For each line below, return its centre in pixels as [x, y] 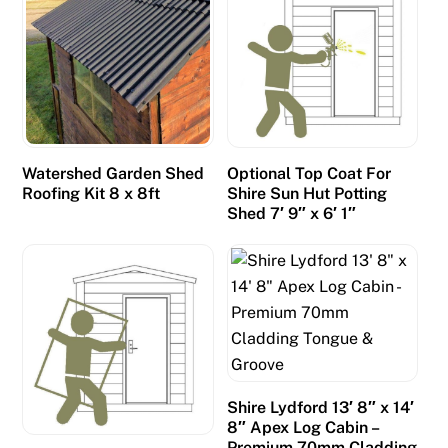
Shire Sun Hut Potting [306, 194]
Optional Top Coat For [308, 174]
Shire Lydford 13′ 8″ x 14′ [320, 407]
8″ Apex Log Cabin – [302, 427]
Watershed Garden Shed [113, 174]
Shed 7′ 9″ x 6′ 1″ [291, 214]
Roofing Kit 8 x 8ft [91, 194]
